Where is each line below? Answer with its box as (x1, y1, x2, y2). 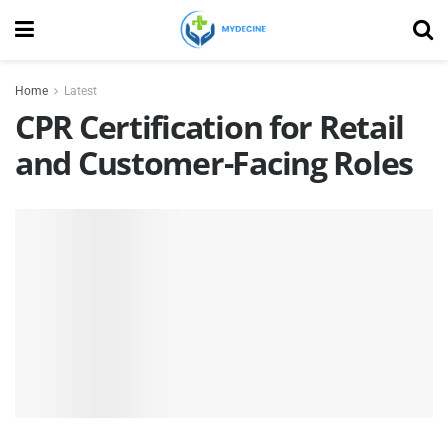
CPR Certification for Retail (15, 105, 405, 148)
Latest (64, 84, 97, 98)
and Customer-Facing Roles (15, 141, 413, 184)
